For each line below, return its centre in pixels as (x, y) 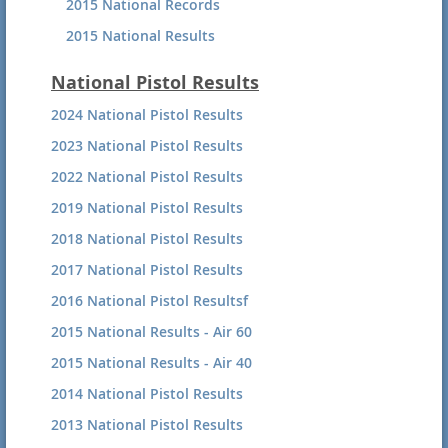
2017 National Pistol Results (147, 269)
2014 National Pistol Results (147, 393)
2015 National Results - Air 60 (151, 331)
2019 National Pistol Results (147, 207)
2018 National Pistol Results (147, 238)
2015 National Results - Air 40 (151, 362)
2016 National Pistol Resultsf (149, 300)
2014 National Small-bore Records (182, 66)
